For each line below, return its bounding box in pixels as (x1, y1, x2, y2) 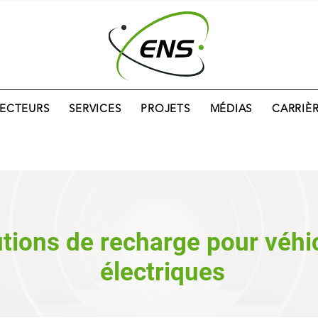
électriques (99, 258, 225, 287)
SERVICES (69, 102, 121, 115)
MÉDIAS (209, 102, 253, 115)
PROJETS (141, 102, 190, 115)
